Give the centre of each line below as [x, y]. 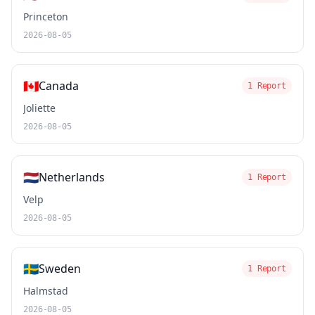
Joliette [39, 108]
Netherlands [72, 177]
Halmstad [46, 291]
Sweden [60, 269]
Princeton [46, 17]
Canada [59, 86]
